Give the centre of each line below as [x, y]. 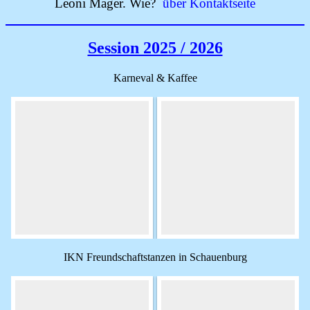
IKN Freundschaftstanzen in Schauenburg [155, 257]
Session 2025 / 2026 [155, 48]
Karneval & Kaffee [155, 78]
